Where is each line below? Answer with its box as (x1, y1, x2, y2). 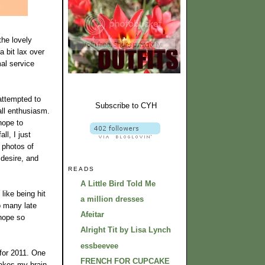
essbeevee (80, 241, 118, 250)
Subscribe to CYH (93, 101, 157, 110)
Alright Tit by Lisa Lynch (80, 225, 171, 235)
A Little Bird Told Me (80, 179, 156, 188)
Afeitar (80, 210, 104, 219)
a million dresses (80, 194, 144, 203)
